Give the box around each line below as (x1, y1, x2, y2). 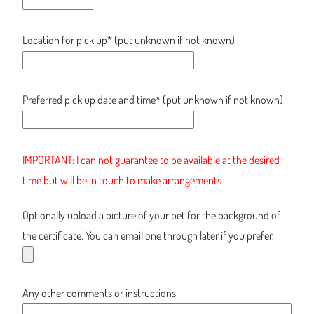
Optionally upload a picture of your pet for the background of (22, 207, 280, 222)
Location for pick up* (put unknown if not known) (22, 32, 235, 47)
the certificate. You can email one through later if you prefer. (22, 228, 274, 243)
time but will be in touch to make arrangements (22, 172, 221, 187)
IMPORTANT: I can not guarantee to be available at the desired (22, 152, 280, 167)
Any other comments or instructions (22, 286, 176, 301)
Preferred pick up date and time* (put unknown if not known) (22, 93, 283, 107)
